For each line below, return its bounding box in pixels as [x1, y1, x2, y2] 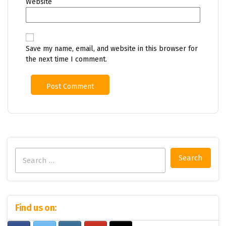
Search [15, 148, 39, 157]
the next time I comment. [26, 54, 107, 64]
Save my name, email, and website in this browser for [26, 44, 198, 53]
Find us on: [15, 202, 57, 213]
